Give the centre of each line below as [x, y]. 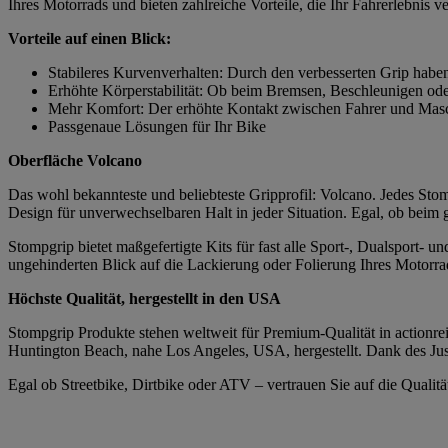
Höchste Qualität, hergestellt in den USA [144, 299]
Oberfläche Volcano [75, 161]
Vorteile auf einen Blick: [89, 39]
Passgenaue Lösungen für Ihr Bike [157, 127]
